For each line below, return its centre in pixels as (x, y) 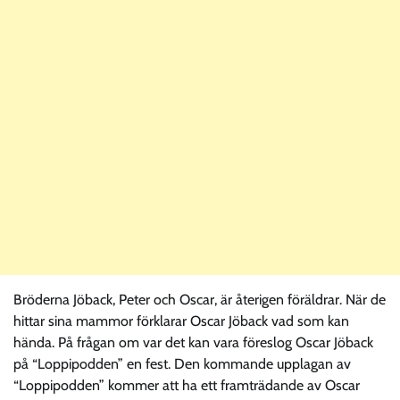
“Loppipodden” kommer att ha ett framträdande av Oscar (187, 385)
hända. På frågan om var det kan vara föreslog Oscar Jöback (193, 342)
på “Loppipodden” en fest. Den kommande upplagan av (182, 363)
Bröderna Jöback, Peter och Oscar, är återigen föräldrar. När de (200, 299)
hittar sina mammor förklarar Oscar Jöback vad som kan (181, 321)
